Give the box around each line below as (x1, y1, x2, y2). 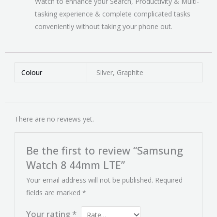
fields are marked (26, 188, 83, 198)
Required (155, 175, 183, 185)
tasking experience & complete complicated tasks (35, 9, 190, 19)
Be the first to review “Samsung (26, 143, 184, 158)
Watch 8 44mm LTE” (26, 158, 125, 172)
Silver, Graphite (96, 68, 143, 77)
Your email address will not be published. (26, 175, 154, 185)
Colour (21, 68, 42, 77)
